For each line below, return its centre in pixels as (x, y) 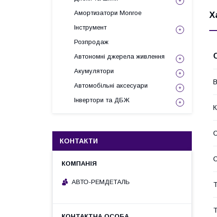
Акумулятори (94, 71)
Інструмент (90, 27)
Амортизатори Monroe (108, 13)
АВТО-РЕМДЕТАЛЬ (101, 182)
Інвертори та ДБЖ (102, 100)
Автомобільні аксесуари (111, 85)
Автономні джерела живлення (119, 56)
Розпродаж (91, 42)
